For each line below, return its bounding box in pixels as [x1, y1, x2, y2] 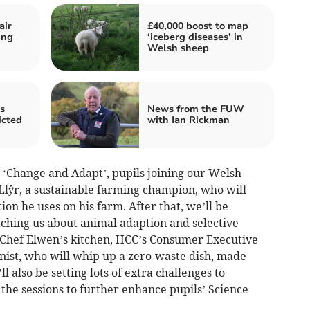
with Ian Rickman [147, 113, 230, 127]
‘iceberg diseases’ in [147, 30, 243, 44]
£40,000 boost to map [147, 19, 248, 33]
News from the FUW [147, 102, 244, 116]
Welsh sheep [147, 42, 209, 55]
